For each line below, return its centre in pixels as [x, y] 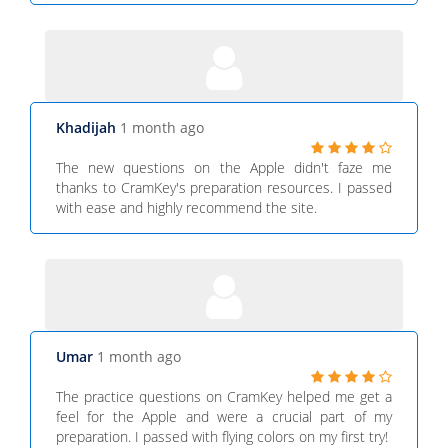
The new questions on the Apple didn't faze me [224, 167]
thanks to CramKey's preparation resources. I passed [224, 187]
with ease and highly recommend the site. [186, 207]
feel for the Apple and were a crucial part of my [224, 416]
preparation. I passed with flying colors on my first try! [222, 436]
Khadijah [88, 127]
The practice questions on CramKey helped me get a [224, 396]
